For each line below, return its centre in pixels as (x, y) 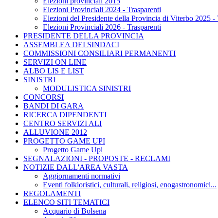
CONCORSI (44, 97)
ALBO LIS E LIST (54, 71)
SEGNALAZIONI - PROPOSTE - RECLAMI (97, 159)
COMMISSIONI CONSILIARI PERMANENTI (100, 54)
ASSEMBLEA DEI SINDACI (71, 45)
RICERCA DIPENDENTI (65, 115)
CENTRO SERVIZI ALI (63, 124)
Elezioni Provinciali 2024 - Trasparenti (102, 10)
